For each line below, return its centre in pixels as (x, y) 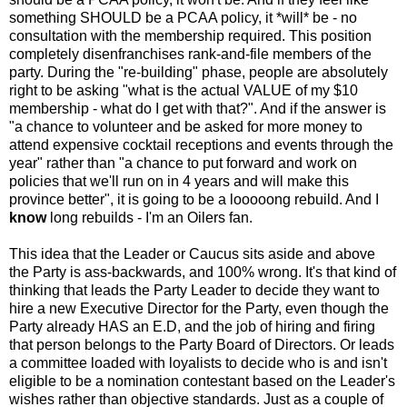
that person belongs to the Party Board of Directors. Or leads (202, 345)
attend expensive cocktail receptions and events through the (201, 145)
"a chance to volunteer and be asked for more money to (186, 127)
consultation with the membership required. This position (190, 36)
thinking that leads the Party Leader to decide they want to (194, 291)
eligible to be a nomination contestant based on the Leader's (202, 382)
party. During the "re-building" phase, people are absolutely (199, 73)
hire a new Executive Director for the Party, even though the (199, 309)
